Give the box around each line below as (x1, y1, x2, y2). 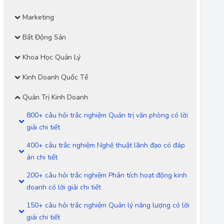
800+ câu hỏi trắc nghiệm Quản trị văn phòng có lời (26, 110, 188, 120)
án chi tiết (26, 152, 57, 162)
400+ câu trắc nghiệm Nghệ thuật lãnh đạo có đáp (26, 140, 185, 150)
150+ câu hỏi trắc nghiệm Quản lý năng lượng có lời (26, 200, 189, 210)
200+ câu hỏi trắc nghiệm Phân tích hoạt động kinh (26, 170, 187, 180)
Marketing (22, 12, 54, 22)
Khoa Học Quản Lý (22, 52, 80, 62)
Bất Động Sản (22, 32, 66, 42)
